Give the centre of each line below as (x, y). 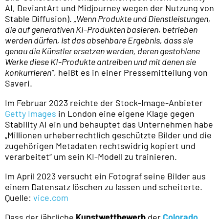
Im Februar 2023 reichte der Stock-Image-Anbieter (104, 103)
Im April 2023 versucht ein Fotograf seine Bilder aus (105, 176)
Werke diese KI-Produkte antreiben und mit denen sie (100, 62)
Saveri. (19, 83)
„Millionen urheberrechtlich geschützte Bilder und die (108, 135)
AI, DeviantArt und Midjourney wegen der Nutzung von (109, 8)
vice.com (51, 198)
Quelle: (19, 198)
